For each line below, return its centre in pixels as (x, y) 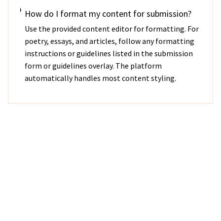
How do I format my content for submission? (108, 14)
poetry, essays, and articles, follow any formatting (109, 41)
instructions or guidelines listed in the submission (109, 53)
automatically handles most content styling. (100, 78)
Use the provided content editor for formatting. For (111, 29)
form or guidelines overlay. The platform (93, 66)
